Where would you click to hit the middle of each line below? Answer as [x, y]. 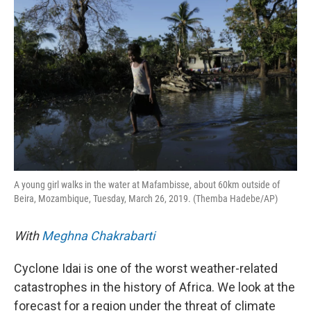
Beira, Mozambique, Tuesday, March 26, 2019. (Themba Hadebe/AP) [146, 199]
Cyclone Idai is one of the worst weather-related [146, 268]
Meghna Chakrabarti [98, 236]
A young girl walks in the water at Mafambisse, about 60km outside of [147, 185]
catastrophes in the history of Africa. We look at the [154, 287]
